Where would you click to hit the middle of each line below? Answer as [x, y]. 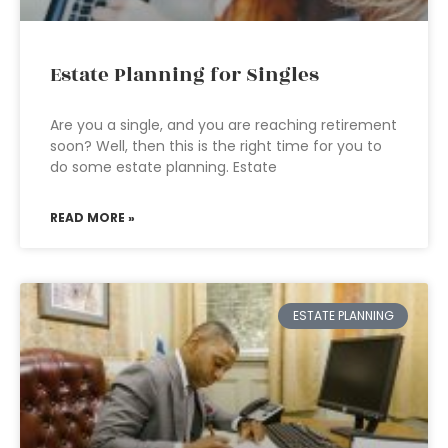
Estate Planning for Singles [184, 75]
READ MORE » [92, 217]
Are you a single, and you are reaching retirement [223, 125]
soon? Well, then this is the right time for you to [216, 146]
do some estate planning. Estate [163, 167]
